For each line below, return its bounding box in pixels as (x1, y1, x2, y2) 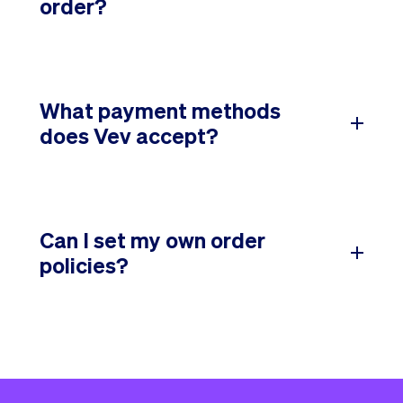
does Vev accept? (40, 121, 219, 149)
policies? (40, 250, 129, 279)
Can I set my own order (40, 225, 265, 254)
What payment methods (40, 95, 281, 124)
